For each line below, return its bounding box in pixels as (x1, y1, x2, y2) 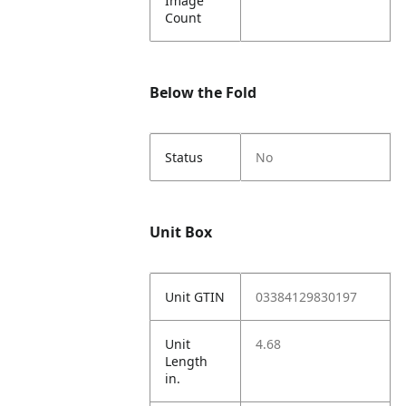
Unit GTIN (165, 288, 226, 305)
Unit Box (150, 222, 213, 242)
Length (165, 353, 208, 370)
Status (165, 149, 204, 166)
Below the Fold (150, 82, 257, 102)
